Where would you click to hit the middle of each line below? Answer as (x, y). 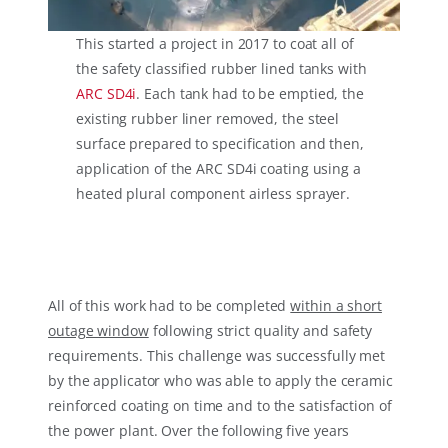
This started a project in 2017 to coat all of (215, 44)
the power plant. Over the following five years (199, 431)
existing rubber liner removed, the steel (208, 119)
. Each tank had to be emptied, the (250, 94)
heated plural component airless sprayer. (213, 194)
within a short (336, 306)
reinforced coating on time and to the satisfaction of (220, 406)
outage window (98, 331)
